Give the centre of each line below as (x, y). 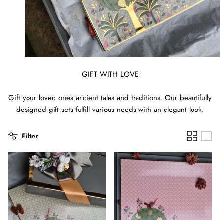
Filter (30, 136)
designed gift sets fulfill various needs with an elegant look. (110, 109)
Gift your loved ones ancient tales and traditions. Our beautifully (110, 97)
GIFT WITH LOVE (110, 74)
